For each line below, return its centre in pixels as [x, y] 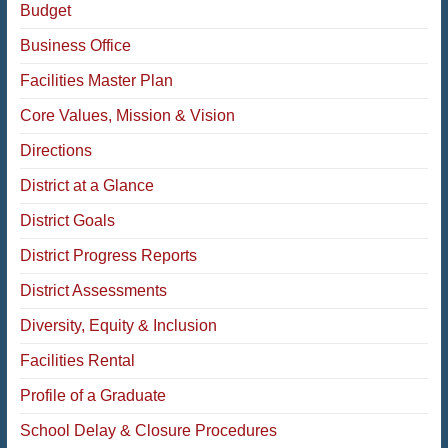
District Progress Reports [108, 255]
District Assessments [93, 290]
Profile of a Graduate [92, 395]
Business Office [75, 45]
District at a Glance [86, 185]
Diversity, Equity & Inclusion [118, 325]
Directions [55, 150]
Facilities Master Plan [96, 80]
